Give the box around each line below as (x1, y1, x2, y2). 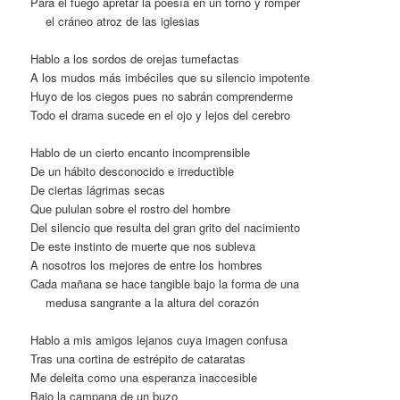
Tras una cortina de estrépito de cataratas (30, 350, 246, 368)
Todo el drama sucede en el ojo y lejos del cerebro (30, 106, 291, 124)
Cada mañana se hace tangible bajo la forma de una (30, 275, 300, 293)
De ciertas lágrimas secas (30, 181, 166, 199)
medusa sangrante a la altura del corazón (42, 294, 260, 312)
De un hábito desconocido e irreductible (30, 162, 235, 180)
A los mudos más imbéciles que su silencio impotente (30, 69, 311, 87)
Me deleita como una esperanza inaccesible (30, 369, 258, 387)
